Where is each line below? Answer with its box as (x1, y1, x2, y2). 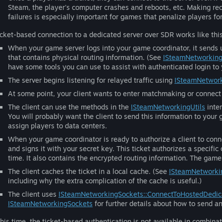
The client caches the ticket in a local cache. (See (8, 167, 169, 175)
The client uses (8, 190, 58, 198)
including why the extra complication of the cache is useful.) (8, 176, 202, 185)
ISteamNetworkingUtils (131, 103, 205, 111)
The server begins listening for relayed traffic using (8, 76, 174, 84)
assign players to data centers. (8, 121, 107, 130)
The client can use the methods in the (8, 103, 131, 111)
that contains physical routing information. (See (8, 53, 163, 61)
